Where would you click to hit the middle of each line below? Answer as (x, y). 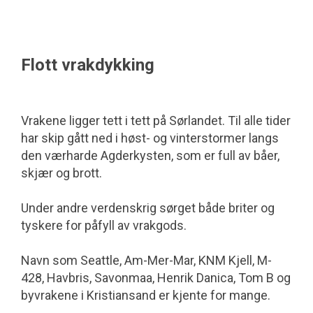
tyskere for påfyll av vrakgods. (104, 225)
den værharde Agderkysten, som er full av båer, (150, 155)
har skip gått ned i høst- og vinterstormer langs (150, 138)
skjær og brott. (61, 173)
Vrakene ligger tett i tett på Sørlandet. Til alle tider (156, 120)
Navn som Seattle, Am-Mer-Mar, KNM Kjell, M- (146, 260)
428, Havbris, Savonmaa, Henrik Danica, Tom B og (156, 277)
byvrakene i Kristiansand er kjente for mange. (146, 295)
